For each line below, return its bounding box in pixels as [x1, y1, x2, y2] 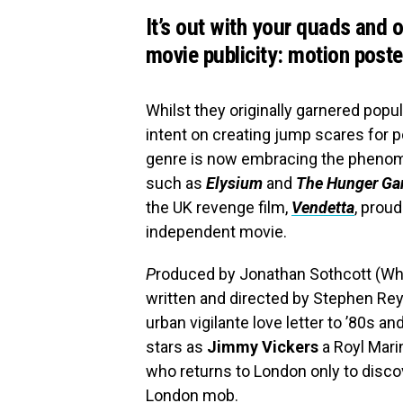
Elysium [206, 174, 263, 193]
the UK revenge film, [146, 198, 291, 217]
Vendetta [291, 198, 354, 217]
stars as [146, 337, 207, 356]
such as [146, 174, 206, 193]
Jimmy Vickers [207, 337, 322, 356]
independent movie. [146, 222, 287, 241]
